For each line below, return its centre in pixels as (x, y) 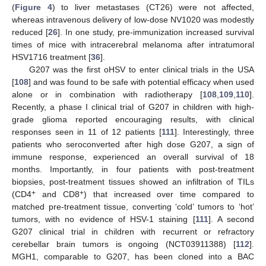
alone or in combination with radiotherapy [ (107, 95)
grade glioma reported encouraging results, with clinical (133, 120)
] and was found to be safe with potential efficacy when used (141, 82)
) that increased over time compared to (169, 194)
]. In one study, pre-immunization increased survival (156, 32)
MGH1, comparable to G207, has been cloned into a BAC (133, 257)
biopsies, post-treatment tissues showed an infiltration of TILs (133, 182)
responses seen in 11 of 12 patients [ (87, 132)
